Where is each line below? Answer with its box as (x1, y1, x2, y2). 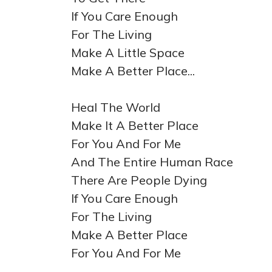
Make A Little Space (71, 45, 185, 60)
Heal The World (71, 100, 160, 115)
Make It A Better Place (71, 118, 199, 133)
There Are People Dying (71, 172, 207, 188)
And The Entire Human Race (71, 154, 233, 169)
